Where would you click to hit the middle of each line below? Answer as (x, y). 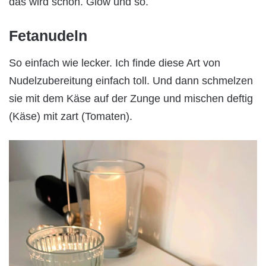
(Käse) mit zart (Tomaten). (71, 116)
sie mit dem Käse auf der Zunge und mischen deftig (131, 98)
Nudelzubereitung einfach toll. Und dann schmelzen (131, 80)
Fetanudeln (48, 36)
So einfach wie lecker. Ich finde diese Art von (115, 63)
